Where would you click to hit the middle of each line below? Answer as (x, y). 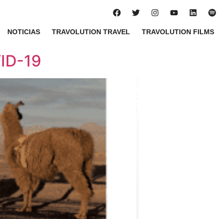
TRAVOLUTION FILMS (178, 32)
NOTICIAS (23, 32)
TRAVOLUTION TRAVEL (91, 32)
